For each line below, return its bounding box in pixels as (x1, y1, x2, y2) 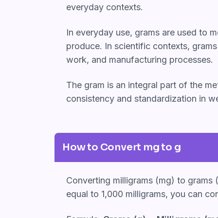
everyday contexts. (66, 1, 143, 12)
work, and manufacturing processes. (66, 54, 213, 65)
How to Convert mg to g (62, 141, 181, 153)
